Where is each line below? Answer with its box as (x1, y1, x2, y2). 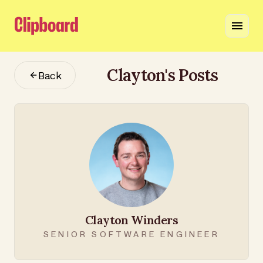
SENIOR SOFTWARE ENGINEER (43, 230, 220, 239)
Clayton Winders (85, 213, 178, 227)
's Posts (165, 64, 218, 86)
